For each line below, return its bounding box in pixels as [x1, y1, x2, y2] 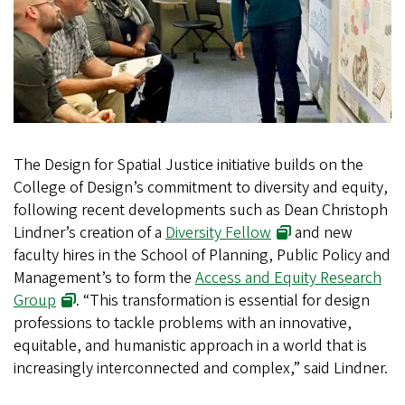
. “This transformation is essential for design [76, 289, 371, 313]
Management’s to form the [14, 267, 195, 290]
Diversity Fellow [165, 221, 271, 245]
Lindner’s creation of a [14, 221, 165, 245]
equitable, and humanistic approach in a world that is [14, 334, 367, 358]
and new [291, 221, 353, 245]
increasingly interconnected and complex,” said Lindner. [14, 357, 391, 381]
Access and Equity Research [195, 267, 381, 290]
